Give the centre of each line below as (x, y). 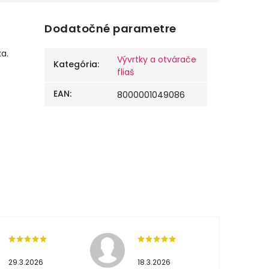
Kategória (76, 65)
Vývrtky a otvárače (157, 60)
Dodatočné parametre (110, 29)
